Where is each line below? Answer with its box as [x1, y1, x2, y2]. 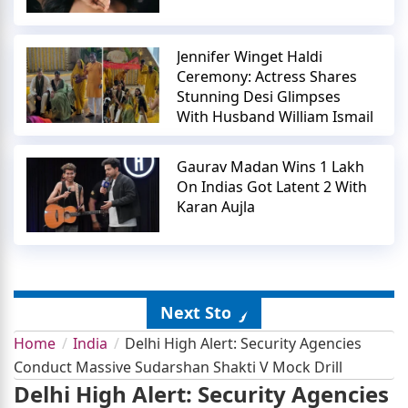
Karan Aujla [177, 196, 256, 217]
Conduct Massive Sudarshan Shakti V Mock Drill [14, 356, 342, 377]
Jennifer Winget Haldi [177, 46, 323, 67]
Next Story [160, 301, 248, 323]
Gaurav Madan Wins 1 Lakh [177, 156, 365, 177]
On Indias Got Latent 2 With [177, 176, 368, 197]
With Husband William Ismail [177, 107, 374, 127]
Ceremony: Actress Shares [177, 66, 358, 87]
